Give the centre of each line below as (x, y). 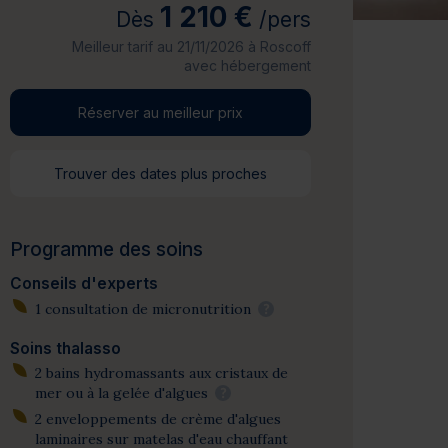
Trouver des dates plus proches (161, 173)
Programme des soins (107, 249)
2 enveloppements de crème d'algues (157, 418)
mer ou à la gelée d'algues (123, 393)
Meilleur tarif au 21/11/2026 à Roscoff (191, 46)
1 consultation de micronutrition (144, 308)
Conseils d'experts (84, 283)
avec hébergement (247, 65)
